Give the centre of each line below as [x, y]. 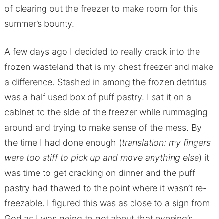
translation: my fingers [166, 142]
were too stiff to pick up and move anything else [101, 157]
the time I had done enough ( [63, 142]
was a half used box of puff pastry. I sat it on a [98, 97]
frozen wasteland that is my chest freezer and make [109, 66]
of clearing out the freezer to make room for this [101, 8]
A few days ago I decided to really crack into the [102, 51]
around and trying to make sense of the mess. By [103, 127]
